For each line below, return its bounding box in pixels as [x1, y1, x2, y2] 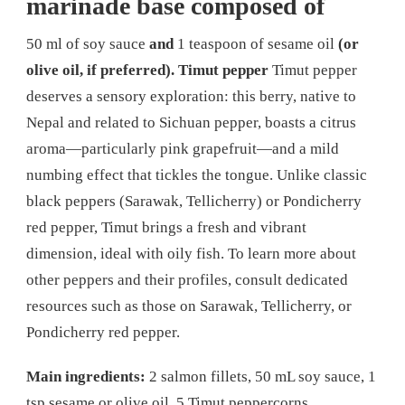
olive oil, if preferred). [26, 61, 174, 80]
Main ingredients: [26, 368, 146, 386]
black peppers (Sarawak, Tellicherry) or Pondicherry [26, 193, 362, 211]
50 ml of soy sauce [26, 35, 149, 53]
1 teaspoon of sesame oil [174, 35, 338, 53]
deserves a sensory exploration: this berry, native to [26, 88, 356, 106]
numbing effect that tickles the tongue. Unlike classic [26, 166, 367, 184]
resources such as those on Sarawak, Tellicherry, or [26, 297, 352, 316]
